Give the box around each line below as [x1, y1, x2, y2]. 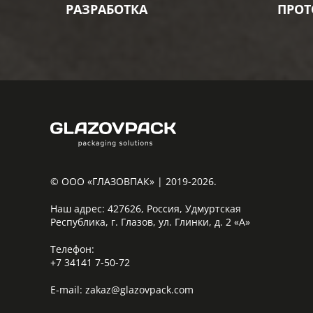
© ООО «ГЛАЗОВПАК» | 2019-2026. [50, 175, 217, 188]
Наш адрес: [50, 202, 105, 215]
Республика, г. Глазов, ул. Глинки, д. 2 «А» [50, 215, 250, 228]
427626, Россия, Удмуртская [105, 202, 241, 215]
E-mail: [50, 283, 85, 296]
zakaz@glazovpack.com [85, 283, 194, 296]
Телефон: [50, 242, 94, 256]
